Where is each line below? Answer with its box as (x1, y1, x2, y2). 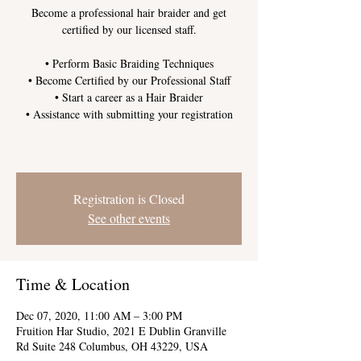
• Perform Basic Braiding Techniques (44, 55, 214, 71)
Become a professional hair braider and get (31, 4, 226, 20)
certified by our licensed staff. (61, 21, 197, 37)
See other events (88, 209, 170, 226)
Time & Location (16, 272, 130, 295)
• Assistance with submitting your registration (25, 106, 233, 122)
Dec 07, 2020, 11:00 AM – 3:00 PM (16, 307, 182, 323)
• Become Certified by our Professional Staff (27, 72, 230, 88)
